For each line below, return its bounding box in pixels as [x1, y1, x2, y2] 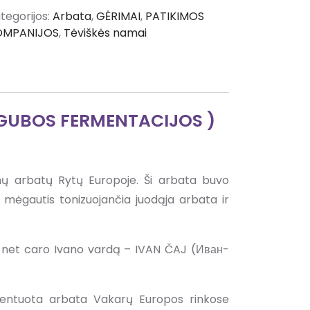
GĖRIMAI [95, 8, 140, 25]
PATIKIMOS [145, 8, 204, 25]
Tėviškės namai [63, 25, 147, 42]
